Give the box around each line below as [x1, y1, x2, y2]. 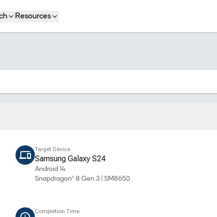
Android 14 [35, 166, 66, 173]
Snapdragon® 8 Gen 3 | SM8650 [35, 175, 130, 183]
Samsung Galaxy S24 [35, 154, 106, 163]
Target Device [35, 146, 71, 153]
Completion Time [35, 208, 80, 215]
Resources [15, 13, 51, 20]
